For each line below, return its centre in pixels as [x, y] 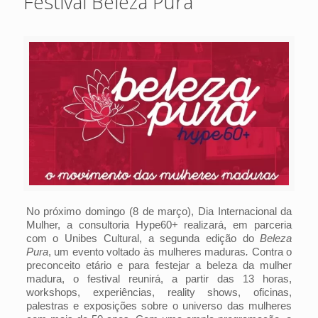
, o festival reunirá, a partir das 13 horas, [177, 279]
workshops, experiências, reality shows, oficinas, [159, 292]
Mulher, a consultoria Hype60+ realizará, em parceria [159, 225]
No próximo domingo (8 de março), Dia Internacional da [159, 211]
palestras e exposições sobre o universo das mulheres [159, 306]
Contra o [272, 252]
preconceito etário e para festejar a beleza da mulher [159, 265]
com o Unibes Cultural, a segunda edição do [143, 238]
